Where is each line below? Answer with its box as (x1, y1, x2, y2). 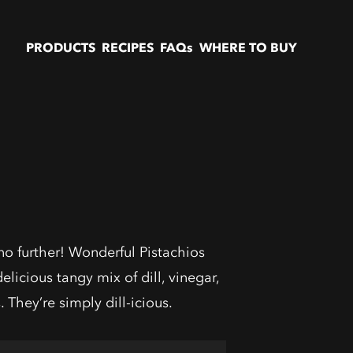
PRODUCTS (25, 39, 95, 55)
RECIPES (101, 39, 154, 55)
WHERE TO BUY (199, 39, 297, 55)
